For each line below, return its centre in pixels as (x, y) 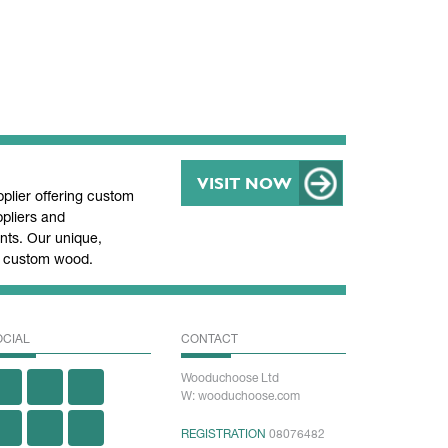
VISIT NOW (244, 182)
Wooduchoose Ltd (230, 377)
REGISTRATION (223, 433)
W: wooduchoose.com (240, 395)
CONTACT (209, 338)
